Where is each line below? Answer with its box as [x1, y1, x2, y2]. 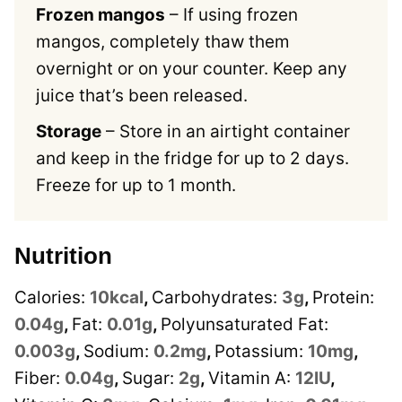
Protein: [312, 287, 374, 309]
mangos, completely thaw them [36, 31, 290, 53]
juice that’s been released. [36, 85, 248, 107]
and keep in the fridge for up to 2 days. [36, 148, 349, 170]
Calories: [14, 287, 90, 309]
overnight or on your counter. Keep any [36, 58, 347, 80]
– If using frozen [165, 4, 298, 26]
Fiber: [14, 368, 65, 389]
